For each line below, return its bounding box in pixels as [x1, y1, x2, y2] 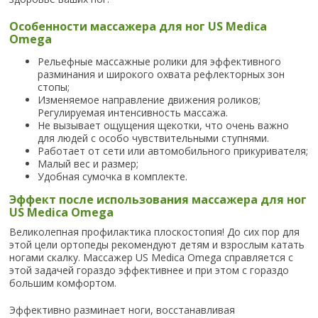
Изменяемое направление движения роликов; [38, 93, 261, 107]
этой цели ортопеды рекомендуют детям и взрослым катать [9, 238, 305, 252]
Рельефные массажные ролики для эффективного [38, 55, 282, 69]
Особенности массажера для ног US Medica [9, 18, 268, 35]
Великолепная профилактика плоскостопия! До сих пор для [9, 225, 300, 239]
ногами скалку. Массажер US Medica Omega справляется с [9, 251, 294, 265]
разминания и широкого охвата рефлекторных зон [38, 67, 285, 82]
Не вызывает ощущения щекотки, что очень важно [38, 119, 290, 133]
